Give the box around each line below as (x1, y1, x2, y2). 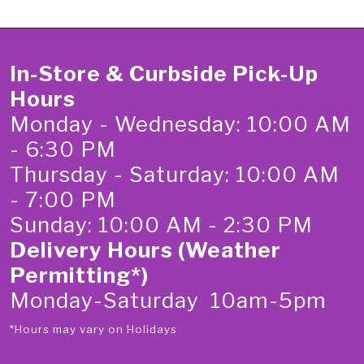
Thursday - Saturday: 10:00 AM (10, 161, 340, 187)
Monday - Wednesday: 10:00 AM (10, 110, 351, 136)
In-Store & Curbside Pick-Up (10, 60, 318, 86)
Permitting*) (10, 262, 149, 288)
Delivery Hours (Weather (10, 236, 281, 262)
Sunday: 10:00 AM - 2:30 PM (10, 211, 313, 237)
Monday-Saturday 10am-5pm (10, 287, 327, 313)
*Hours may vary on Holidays (10, 322, 177, 336)
